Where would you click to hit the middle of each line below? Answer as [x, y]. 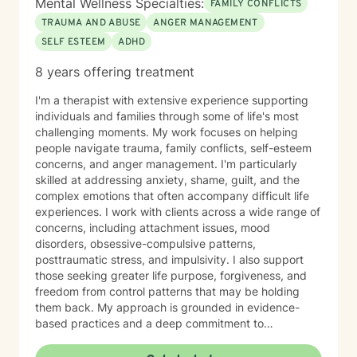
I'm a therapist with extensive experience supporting [172, 100]
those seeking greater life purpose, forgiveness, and [171, 275]
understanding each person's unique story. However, [172, 339]
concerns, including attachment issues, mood [153, 228]
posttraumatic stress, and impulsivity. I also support [169, 259]
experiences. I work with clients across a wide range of [70, 212]
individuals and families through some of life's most [167, 116]
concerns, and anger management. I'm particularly [166, 164]
